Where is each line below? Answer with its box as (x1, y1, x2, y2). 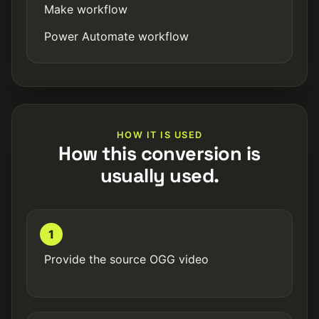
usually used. (100, 163, 219, 188)
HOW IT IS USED (116, 130, 203, 140)
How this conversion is (58, 141, 261, 166)
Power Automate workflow (44, 29, 189, 43)
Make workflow (44, 2, 127, 16)
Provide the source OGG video (44, 252, 209, 266)
